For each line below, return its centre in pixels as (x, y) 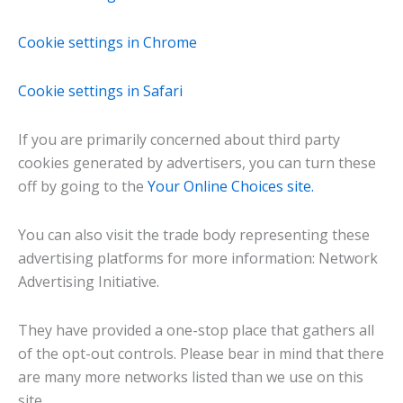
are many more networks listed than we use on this (191, 376)
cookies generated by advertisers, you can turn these (197, 162)
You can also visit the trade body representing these (194, 234)
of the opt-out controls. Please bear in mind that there (201, 353)
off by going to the (83, 186)
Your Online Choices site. (231, 186)
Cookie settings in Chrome (107, 42)
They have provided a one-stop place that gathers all (196, 330)
